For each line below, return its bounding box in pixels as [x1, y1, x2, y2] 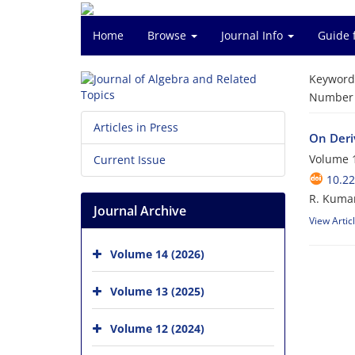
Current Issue [94, 152, 166, 167]
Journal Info [221, 28, 286, 43]
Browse [147, 28, 189, 43]
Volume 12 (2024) [110, 320, 204, 336]
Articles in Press [94, 120, 178, 135]
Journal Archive [94, 202, 186, 219]
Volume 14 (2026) [110, 246, 204, 261]
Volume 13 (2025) [110, 283, 204, 299]
